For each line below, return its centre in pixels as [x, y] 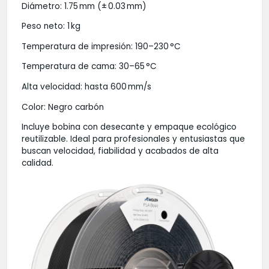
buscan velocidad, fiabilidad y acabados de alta [120, 151]
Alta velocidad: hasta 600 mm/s [86, 87]
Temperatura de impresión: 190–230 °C [101, 46]
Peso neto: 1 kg [51, 26]
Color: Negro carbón [63, 107]
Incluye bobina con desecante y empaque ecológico [129, 127]
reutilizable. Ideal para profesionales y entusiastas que [133, 139]
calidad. [38, 163]
